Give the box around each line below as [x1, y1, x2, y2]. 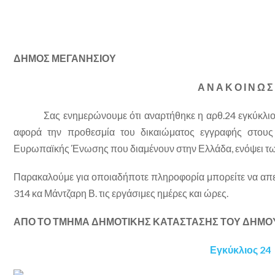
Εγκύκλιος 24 [209, 244, 271, 256]
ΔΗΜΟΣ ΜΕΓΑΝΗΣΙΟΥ [14, 52, 118, 64]
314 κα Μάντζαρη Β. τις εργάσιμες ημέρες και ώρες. [14, 187, 229, 199]
